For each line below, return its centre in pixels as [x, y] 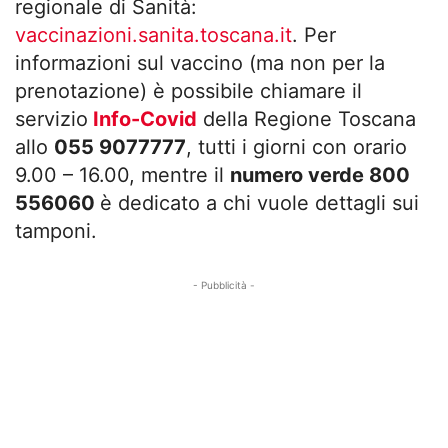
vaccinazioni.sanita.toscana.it [153, 34]
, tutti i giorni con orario [296, 146]
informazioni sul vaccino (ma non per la [200, 62]
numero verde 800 [320, 174]
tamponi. [56, 230]
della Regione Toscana [309, 118]
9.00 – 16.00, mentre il [122, 174]
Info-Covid [142, 118]
